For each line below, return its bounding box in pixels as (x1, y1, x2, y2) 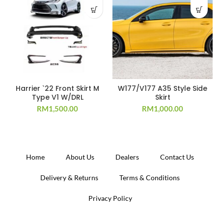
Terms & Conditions (119, 173, 180, 182)
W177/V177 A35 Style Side (118, 83, 207, 93)
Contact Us (160, 153, 194, 161)
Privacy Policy (88, 194, 132, 202)
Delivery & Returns (40, 173, 98, 182)
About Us (66, 153, 94, 161)
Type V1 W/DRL (31, 92, 83, 102)
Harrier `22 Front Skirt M (16, 83, 99, 93)
